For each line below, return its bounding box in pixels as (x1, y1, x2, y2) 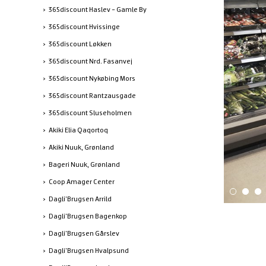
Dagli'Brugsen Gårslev (49, 229, 119, 237)
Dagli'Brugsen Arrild (49, 194, 112, 203)
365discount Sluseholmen (49, 108, 132, 117)
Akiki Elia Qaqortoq (49, 125, 108, 134)
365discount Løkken (49, 39, 112, 48)
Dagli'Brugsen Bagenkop (49, 211, 127, 220)
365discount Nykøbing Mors (49, 74, 135, 83)
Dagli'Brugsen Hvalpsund (49, 246, 129, 255)
